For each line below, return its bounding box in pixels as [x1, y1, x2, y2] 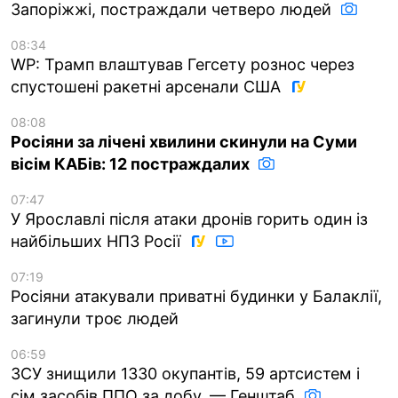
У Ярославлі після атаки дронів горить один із [11, 209, 368, 228]
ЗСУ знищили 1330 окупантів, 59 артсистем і [11, 363, 360, 383]
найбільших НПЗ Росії [11, 231, 185, 251]
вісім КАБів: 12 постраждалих [11, 154, 253, 173]
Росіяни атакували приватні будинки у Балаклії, [11, 286, 382, 306]
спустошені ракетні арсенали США [11, 76, 285, 96]
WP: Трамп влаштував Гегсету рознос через [11, 54, 354, 74]
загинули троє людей [11, 308, 179, 328]
